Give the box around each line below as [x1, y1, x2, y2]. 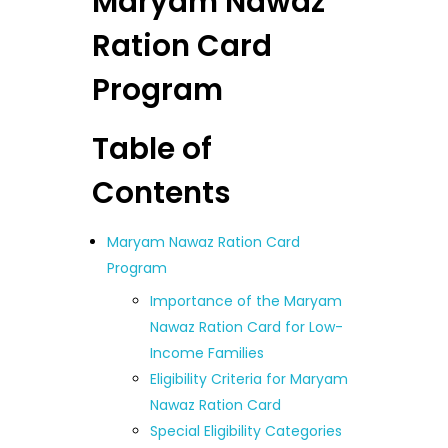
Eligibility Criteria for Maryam [150, 369, 349, 390]
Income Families [150, 343, 265, 364]
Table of [91, 127, 212, 169]
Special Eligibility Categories [150, 421, 343, 442]
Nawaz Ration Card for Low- [150, 317, 344, 338]
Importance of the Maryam [150, 291, 343, 312]
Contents [91, 171, 231, 213]
